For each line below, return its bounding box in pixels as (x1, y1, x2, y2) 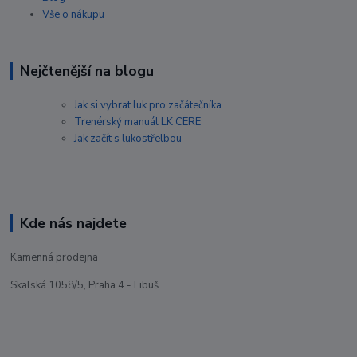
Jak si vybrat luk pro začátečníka (74, 98, 222, 113)
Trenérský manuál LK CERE (74, 115, 202, 130)
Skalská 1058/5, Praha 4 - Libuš (10, 277, 159, 292)
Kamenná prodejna (10, 249, 99, 265)
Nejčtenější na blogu (19, 61, 154, 81)
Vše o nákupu (42, 7, 105, 22)
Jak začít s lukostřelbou (74, 131, 182, 147)
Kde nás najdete (19, 214, 127, 233)
